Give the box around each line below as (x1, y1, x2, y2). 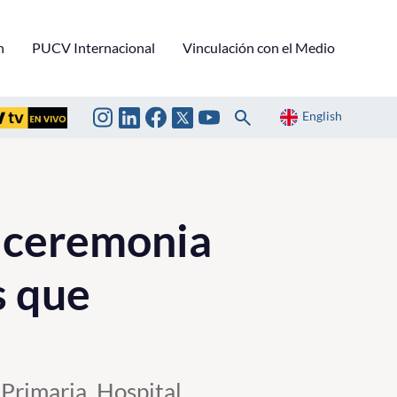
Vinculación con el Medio (183, 38, 335, 56)
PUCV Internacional (32, 38, 155, 56)
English (302, 108, 342, 124)
